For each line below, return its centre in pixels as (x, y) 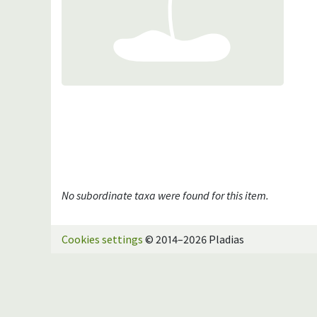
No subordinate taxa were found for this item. (165, 195)
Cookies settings (102, 239)
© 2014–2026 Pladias (194, 239)
